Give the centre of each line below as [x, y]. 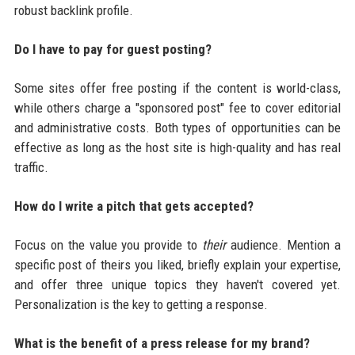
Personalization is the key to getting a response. [141, 304]
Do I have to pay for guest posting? [113, 49]
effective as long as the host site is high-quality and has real [177, 147]
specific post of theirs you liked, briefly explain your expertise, [177, 264]
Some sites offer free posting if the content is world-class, [177, 88]
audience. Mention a [284, 244]
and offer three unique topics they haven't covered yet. [177, 284]
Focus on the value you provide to [108, 244]
